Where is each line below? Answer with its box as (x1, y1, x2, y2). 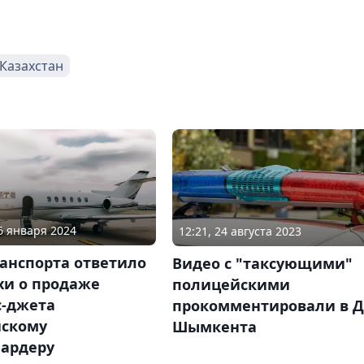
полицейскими (171, 274, 290, 294)
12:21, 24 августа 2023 (178, 223, 301, 239)
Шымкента (171, 316, 257, 336)
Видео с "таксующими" (171, 253, 353, 273)
